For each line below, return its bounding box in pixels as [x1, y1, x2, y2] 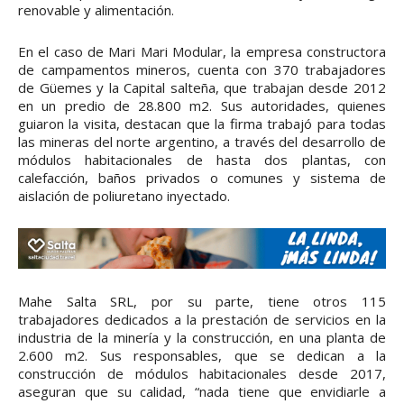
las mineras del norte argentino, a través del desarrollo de [18, 133, 386, 151]
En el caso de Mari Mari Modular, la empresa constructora [18, 42, 386, 61]
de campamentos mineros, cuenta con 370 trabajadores [18, 60, 386, 79]
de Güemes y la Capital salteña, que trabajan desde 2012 [18, 78, 386, 97]
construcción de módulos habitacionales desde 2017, [18, 364, 386, 383]
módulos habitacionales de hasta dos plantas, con [18, 151, 386, 170]
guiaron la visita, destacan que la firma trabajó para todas [18, 115, 386, 133]
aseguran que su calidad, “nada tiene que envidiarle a [18, 382, 386, 401]
